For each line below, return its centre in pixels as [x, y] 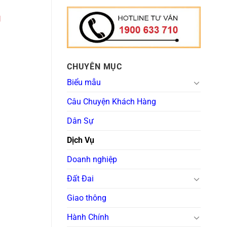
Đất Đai [80, 179]
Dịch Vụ [81, 140]
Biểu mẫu [84, 83]
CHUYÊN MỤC [95, 67]
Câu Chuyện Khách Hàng [111, 102]
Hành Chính [88, 217]
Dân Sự [80, 121]
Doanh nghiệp [92, 160]
